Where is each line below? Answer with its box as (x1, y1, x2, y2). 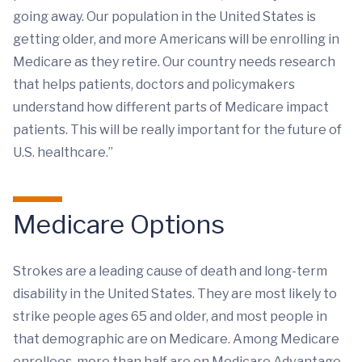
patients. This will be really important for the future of (13, 122, 342, 138)
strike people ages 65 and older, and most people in (13, 309, 327, 325)
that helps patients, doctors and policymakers (13, 77, 295, 93)
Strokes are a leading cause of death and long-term (13, 263, 327, 280)
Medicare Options (13, 208, 225, 241)
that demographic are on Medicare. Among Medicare (13, 331, 339, 347)
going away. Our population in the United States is (13, 9, 316, 25)
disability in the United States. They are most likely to (13, 286, 337, 302)
